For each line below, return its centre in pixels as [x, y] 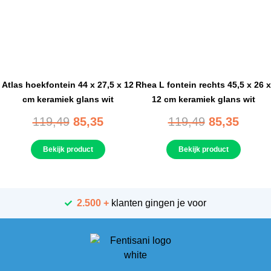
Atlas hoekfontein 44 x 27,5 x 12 [68, 84]
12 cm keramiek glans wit [203, 99]
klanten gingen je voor [158, 203]
